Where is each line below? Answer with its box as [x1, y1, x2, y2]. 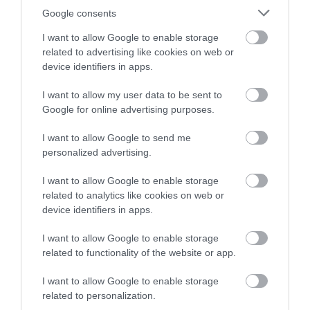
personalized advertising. [42, 147, 152, 158]
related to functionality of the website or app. [42, 247, 236, 258]
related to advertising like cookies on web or [42, 46, 234, 57]
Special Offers [14, 201, 94, 219]
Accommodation [14, 98, 105, 116]
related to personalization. [42, 290, 156, 301]
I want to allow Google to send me [42, 132, 191, 143]
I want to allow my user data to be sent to [42, 89, 222, 100]
